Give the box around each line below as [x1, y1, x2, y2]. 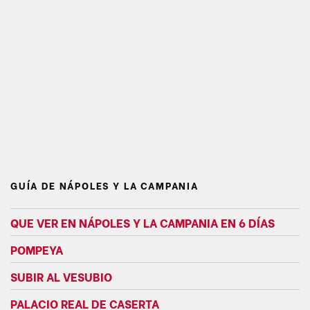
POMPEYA [10, 241, 63, 258]
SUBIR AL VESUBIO [10, 268, 112, 285]
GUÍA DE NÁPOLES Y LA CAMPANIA [10, 178, 199, 193]
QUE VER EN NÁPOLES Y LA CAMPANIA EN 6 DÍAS [10, 214, 275, 231]
